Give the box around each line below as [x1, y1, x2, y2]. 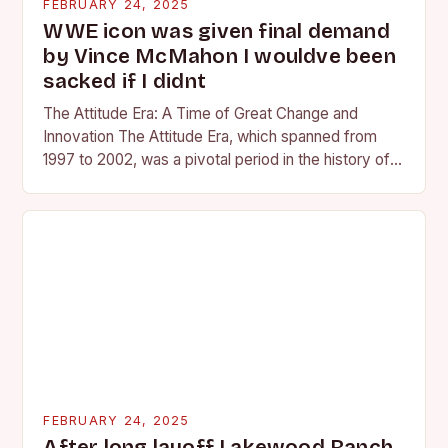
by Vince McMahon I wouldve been [43, 44, 396, 70]
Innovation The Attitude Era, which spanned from [43, 127, 378, 147]
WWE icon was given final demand [43, 19, 390, 45]
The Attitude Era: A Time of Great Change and [43, 104, 359, 124]
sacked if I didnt [43, 69, 206, 95]
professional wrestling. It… [43, 173, 224, 193]
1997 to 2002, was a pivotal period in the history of [43, 150, 391, 170]
